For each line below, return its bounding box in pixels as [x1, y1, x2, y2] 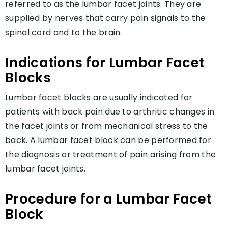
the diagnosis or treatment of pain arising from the [5, 148, 216, 160]
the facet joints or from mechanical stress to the [5, 120, 208, 132]
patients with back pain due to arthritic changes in [5, 105, 215, 118]
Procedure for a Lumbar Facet [5, 189, 212, 208]
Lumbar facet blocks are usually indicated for [5, 91, 193, 103]
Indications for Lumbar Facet [5, 53, 205, 72]
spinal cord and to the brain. [5, 26, 122, 38]
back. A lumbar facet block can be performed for [5, 134, 212, 146]
